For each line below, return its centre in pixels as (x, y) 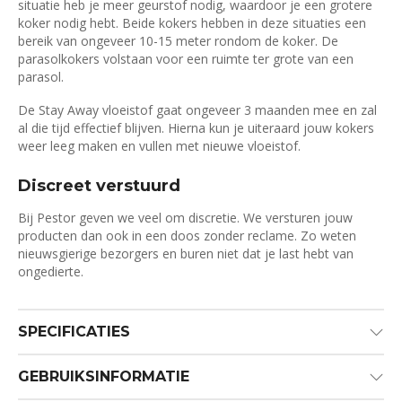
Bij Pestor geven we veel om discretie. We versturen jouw (185, 217)
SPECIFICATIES (74, 332)
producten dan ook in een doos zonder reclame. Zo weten (187, 235)
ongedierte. (51, 271)
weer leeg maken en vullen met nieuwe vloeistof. (159, 146)
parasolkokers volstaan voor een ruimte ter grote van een (186, 58)
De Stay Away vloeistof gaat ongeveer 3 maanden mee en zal (197, 110)
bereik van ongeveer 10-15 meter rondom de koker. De (178, 40)
